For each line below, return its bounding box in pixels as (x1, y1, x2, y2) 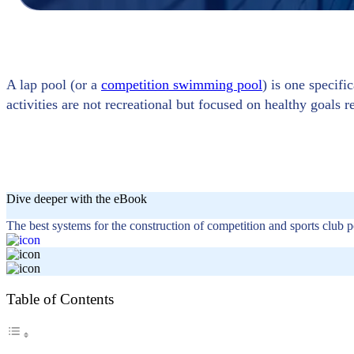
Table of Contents (6, 291, 114, 308)
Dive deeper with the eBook (6, 191, 147, 205)
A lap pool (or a (6, 76, 101, 92)
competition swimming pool (101, 76, 262, 92)
